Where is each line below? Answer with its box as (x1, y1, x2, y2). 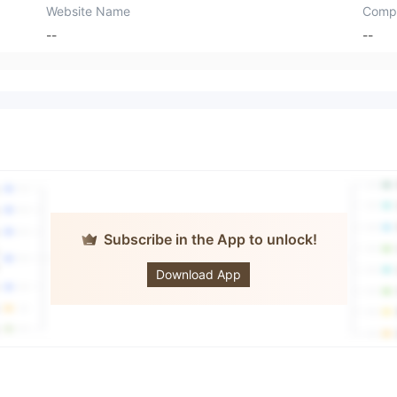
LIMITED (161, 259, 218, 277)
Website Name (46, 3, 131, 19)
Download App (156, 267, 241, 283)
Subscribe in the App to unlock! (103, 230, 317, 249)
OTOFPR (161, 241, 218, 260)
